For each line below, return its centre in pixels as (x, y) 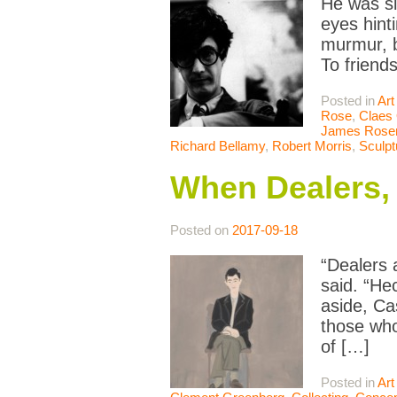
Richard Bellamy (218, 146)
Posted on (201, 230)
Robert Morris (312, 146)
